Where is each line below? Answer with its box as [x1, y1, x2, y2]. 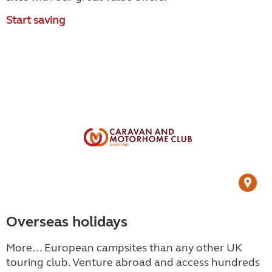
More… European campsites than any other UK [6, 241, 242, 254]
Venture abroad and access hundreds [72, 256, 260, 269]
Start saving [6, 13, 66, 27]
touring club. [6, 256, 72, 269]
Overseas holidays [6, 213, 127, 231]
